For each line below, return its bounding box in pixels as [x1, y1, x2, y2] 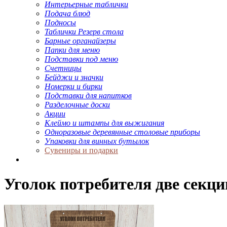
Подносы [45, 18, 76, 27]
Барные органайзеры [45, 36, 116, 45]
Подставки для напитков [45, 91, 132, 100]
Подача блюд [45, 9, 90, 18]
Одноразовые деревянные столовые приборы [45, 127, 200, 136]
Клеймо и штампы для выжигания [45, 118, 164, 127]
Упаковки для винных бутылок [45, 136, 149, 145]
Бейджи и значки [45, 72, 103, 82]
